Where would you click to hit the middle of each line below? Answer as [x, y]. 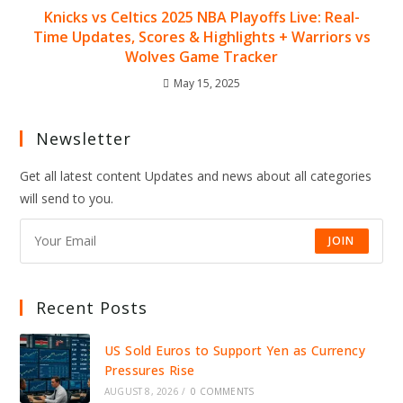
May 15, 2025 [207, 83]
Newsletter [84, 138]
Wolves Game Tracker [201, 56]
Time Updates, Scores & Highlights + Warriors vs [201, 36]
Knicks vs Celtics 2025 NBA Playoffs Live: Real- [201, 17]
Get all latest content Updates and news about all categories [196, 175]
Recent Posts [92, 307]
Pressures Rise [149, 370]
